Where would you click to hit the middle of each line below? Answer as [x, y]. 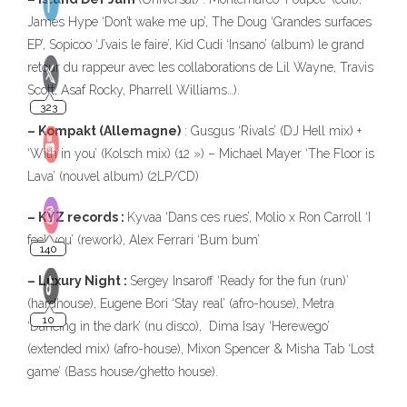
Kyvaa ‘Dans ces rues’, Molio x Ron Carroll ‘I [249, 217]
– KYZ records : [77, 217]
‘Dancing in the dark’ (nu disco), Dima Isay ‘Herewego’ [179, 326]
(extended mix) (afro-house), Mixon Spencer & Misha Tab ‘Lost [201, 349]
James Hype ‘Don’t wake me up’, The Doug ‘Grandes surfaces [199, 22]
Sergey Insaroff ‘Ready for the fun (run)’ [239, 281]
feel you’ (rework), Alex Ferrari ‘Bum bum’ [144, 240]
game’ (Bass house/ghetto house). [123, 372]
